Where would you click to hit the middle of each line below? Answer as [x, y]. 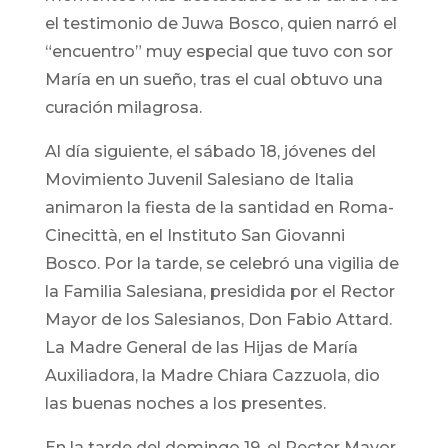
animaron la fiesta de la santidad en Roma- [219, 208]
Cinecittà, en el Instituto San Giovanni [194, 236]
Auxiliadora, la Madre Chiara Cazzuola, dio [212, 376]
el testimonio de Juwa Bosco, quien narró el [220, 24]
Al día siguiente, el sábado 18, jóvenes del [210, 152]
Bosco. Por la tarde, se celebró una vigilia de [221, 264]
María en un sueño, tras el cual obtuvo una [213, 80]
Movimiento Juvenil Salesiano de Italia [199, 180]
